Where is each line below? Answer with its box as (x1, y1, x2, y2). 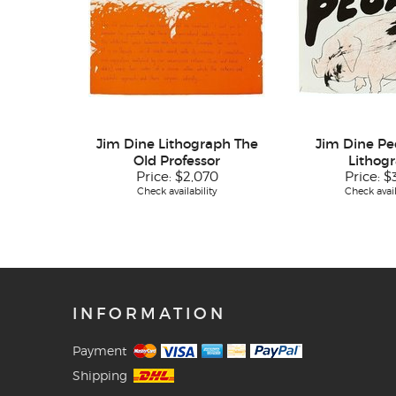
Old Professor (133, 152, 220, 170)
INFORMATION (72, 304, 226, 324)
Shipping (72, 368, 127, 384)
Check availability (136, 185, 217, 198)
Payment (72, 343, 126, 359)
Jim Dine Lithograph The (95, 135, 258, 153)
